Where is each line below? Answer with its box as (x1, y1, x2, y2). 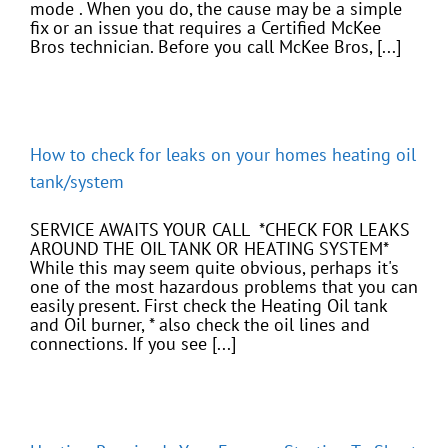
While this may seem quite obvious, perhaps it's (30, 256, 399, 280)
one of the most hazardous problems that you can (30, 275, 418, 299)
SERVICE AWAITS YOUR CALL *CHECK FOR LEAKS (30, 218, 410, 242)
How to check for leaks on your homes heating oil (30, 143, 416, 167)
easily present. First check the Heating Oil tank (30, 294, 387, 318)
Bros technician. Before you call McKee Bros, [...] (30, 35, 401, 59)
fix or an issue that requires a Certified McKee (30, 16, 381, 40)
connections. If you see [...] (30, 332, 236, 356)
